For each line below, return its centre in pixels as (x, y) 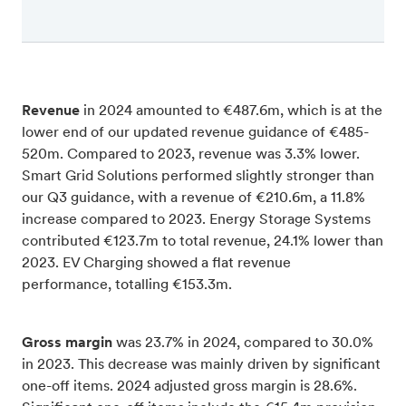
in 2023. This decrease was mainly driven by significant (201, 365)
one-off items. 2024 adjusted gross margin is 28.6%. (189, 387)
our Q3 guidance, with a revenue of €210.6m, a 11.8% (193, 198)
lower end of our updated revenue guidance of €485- (195, 133)
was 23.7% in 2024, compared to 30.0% (243, 343)
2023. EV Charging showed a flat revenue (156, 263)
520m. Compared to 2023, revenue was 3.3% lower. (191, 155)
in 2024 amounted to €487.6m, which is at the (231, 111)
